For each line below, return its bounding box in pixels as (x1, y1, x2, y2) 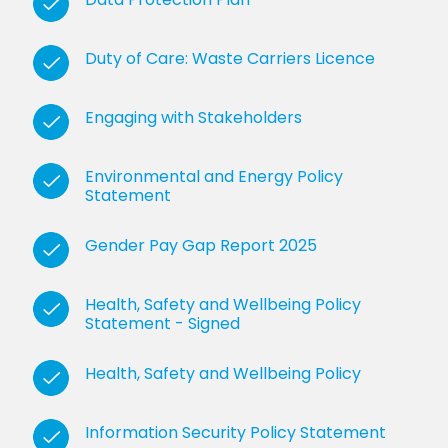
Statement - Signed (85, 311, 240, 335)
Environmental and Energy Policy (85, 164, 343, 188)
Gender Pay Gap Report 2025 (85, 233, 317, 257)
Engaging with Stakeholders (85, 105, 302, 129)
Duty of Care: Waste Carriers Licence (85, 46, 375, 70)
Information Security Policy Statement (85, 420, 386, 444)
